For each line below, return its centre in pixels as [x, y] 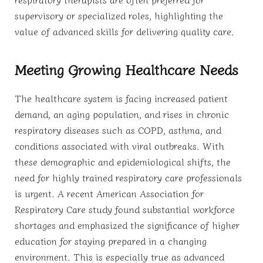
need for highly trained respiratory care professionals [128, 177]
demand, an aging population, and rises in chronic [122, 114]
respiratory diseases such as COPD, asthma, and [118, 129]
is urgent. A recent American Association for [109, 193]
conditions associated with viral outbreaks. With [119, 145]
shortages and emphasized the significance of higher [127, 225]
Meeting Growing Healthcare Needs [127, 69]
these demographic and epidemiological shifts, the [123, 161]
